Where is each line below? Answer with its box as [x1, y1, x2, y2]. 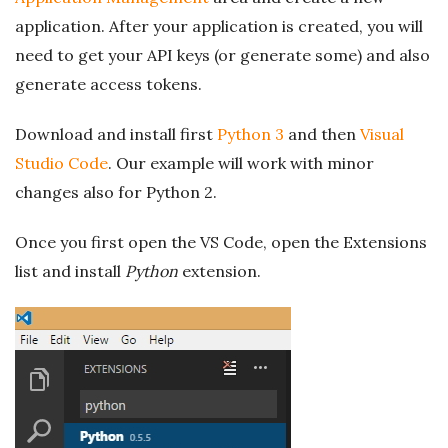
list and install [15, 261, 125, 281]
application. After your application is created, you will [15, 16, 423, 36]
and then [284, 124, 360, 144]
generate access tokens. [15, 74, 202, 94]
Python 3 [217, 124, 284, 144]
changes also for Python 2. [15, 182, 217, 202]
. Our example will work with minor [108, 153, 374, 173]
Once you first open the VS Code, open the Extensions [15, 232, 427, 252]
